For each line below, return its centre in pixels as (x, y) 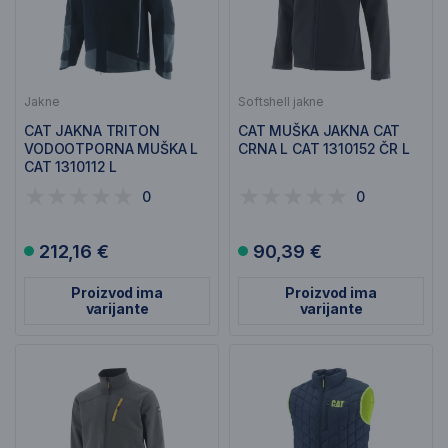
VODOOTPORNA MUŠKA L (111, 148)
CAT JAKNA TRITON (92, 130)
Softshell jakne (281, 101)
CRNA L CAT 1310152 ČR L (324, 148)
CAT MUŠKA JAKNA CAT (319, 130)
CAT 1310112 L (71, 166)
